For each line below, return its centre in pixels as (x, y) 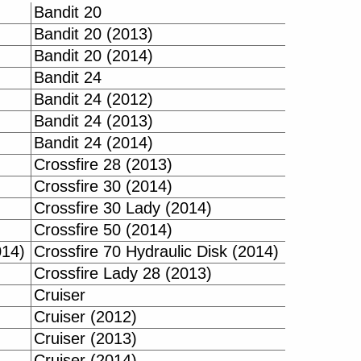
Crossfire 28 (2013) (103, 164)
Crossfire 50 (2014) (103, 230)
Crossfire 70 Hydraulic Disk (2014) (156, 251)
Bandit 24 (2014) (93, 143)
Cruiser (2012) (85, 317)
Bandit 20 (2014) (93, 56)
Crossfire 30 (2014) (103, 186)
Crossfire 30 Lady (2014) (123, 208)
